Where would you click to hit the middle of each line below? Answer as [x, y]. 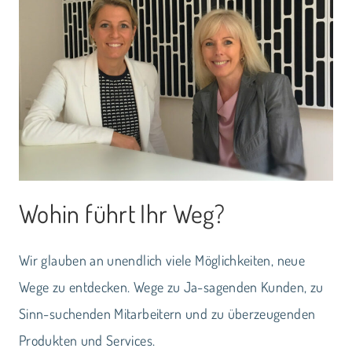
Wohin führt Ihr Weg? [122, 213]
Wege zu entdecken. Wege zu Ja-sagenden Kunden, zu [171, 286]
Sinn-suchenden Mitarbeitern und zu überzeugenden [167, 313]
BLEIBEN [227, 139]
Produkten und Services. [87, 340]
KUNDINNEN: [237, 96]
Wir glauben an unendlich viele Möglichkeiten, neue [162, 260]
